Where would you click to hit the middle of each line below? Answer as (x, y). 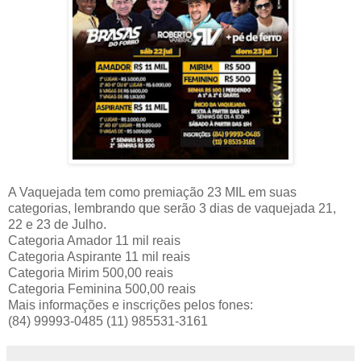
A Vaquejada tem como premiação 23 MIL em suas (152, 192)
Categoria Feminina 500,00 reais (102, 288)
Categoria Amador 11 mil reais (94, 240)
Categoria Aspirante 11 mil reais (99, 256)
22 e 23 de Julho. (57, 224)
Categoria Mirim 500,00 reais (91, 272)
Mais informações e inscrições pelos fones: (131, 305)
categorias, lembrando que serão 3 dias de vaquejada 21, (172, 208)
